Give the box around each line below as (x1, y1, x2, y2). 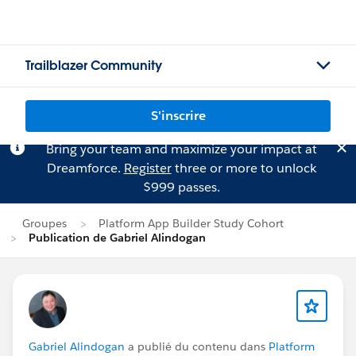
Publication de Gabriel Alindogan (29, 230, 206, 245)
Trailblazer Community (25, 57, 162, 74)
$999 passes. (142, 179, 220, 195)
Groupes (22, 216, 67, 230)
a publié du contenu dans (125, 339, 269, 354)
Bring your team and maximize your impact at (45, 141, 317, 157)
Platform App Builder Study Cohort (99, 216, 284, 230)
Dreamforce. (46, 160, 124, 176)
